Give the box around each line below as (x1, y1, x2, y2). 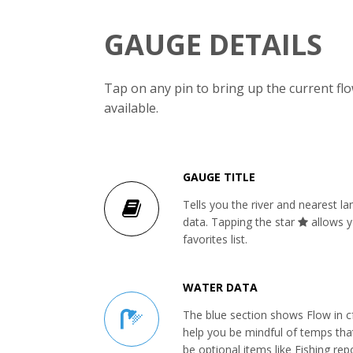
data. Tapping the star (183, 214, 298, 229)
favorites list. (183, 231, 247, 247)
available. (104, 98, 158, 117)
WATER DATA (183, 279, 258, 295)
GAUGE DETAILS (104, 24, 322, 64)
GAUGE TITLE (183, 169, 255, 184)
